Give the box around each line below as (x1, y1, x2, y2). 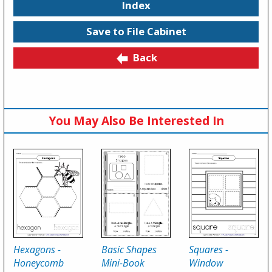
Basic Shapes (101, 243, 157, 257)
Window (189, 256, 223, 270)
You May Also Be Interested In (48, 112, 224, 129)
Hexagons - (13, 243, 61, 257)
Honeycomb (13, 256, 64, 270)
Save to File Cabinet (86, 24, 186, 39)
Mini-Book (101, 256, 144, 270)
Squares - (189, 243, 229, 257)
